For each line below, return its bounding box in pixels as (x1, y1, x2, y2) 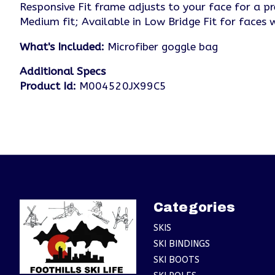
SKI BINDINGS (153, 239, 210, 250)
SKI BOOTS (153, 255, 199, 266)
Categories (153, 199, 235, 214)
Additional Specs (20, 65, 106, 79)
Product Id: (20, 80, 76, 93)
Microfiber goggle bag (107, 40, 218, 53)
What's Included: (20, 40, 107, 53)
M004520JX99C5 (76, 80, 166, 93)
